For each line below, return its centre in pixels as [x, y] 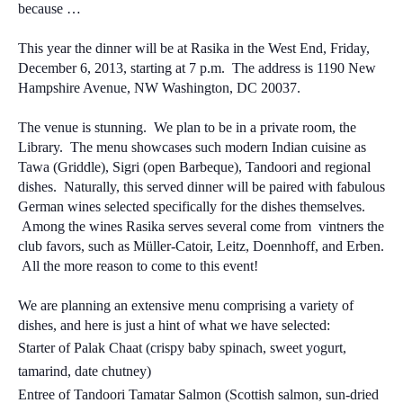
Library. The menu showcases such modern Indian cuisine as [192, 147]
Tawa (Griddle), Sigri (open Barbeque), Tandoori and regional [194, 167]
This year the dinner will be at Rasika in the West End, [174, 48]
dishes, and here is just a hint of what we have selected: [174, 325]
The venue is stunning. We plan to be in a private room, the [187, 127]
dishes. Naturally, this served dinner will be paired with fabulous [201, 187]
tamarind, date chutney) [85, 371]
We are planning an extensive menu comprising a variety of [186, 305]
